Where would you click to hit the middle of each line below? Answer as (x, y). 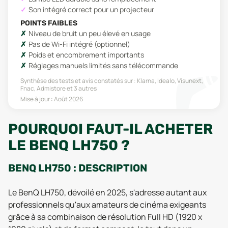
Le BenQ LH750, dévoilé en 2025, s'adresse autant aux (107, 192)
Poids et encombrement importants (86, 55)
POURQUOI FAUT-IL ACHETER (110, 129)
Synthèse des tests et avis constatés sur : (78, 81)
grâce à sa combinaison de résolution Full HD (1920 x (105, 217)
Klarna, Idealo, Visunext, (170, 81)
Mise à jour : (37, 99)
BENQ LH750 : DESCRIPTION (78, 168)
